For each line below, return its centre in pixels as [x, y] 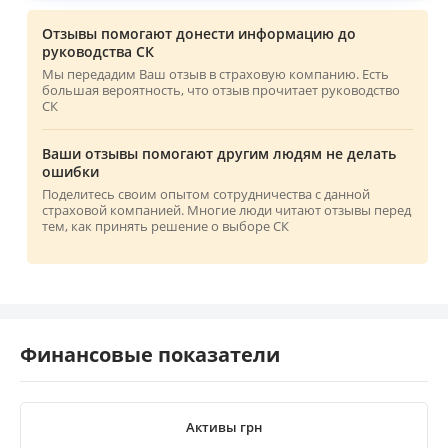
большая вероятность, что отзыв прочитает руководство [221, 89]
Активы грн [224, 426]
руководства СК [98, 51]
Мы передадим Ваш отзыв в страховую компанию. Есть [215, 73]
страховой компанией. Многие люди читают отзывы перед [226, 209]
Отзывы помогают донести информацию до [199, 33]
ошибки [70, 171]
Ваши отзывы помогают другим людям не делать [219, 153]
